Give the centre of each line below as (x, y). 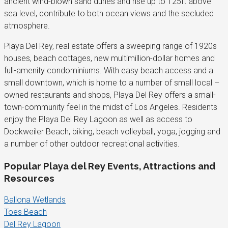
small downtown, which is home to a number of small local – (112, 83)
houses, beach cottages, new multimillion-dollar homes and (109, 59)
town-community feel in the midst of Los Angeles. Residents (111, 107)
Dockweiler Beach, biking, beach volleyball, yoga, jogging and (112, 132)
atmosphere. (27, 26)
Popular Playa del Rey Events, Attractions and (110, 166)
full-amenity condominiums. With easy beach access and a (109, 71)
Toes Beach (25, 212)
